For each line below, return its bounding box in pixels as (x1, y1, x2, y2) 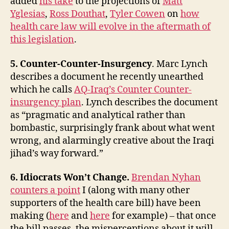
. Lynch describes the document (81, 96, 218, 108)
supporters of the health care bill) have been (10, 197, 201, 210)
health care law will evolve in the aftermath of (10, 21, 211, 33)
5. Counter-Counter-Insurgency (10, 58, 152, 70)
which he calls (10, 83, 74, 96)
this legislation (10, 34, 74, 46)
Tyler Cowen (110, 8, 165, 20)
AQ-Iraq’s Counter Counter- (74, 83, 192, 96)
